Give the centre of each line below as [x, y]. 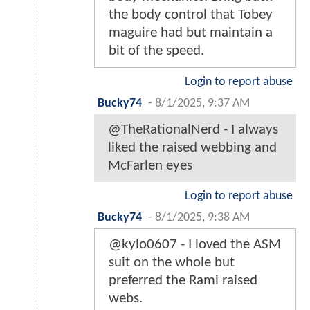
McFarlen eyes [150, 166]
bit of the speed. [156, 51]
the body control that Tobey [191, 15]
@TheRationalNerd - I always [193, 130]
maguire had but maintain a [191, 33]
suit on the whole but [172, 263]
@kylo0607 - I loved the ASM [195, 245]
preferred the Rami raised [183, 281]
